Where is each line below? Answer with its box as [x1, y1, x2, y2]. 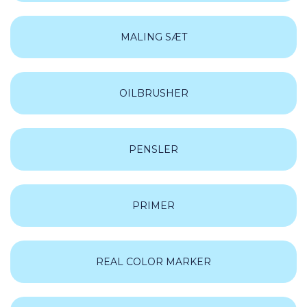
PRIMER [132, 199, 175, 212]
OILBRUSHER [119, 87, 188, 99]
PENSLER [129, 143, 178, 156]
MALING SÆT [120, 31, 187, 43]
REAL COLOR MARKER [96, 256, 211, 268]
